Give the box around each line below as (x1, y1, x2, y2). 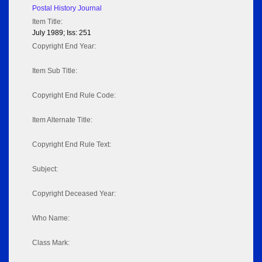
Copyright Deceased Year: (32, 189, 116, 198)
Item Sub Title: (32, 67, 77, 75)
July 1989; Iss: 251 (32, 29, 91, 37)
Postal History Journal (32, 4, 102, 13)
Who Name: (32, 214, 70, 223)
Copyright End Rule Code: (32, 91, 116, 100)
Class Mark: (32, 239, 70, 247)
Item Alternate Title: (32, 116, 92, 125)
